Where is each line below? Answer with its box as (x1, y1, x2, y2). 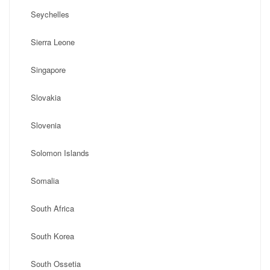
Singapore (31, 64, 66, 75)
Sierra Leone (31, 36, 75, 48)
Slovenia (31, 119, 61, 131)
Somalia (31, 175, 59, 186)
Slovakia (31, 92, 61, 103)
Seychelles (31, 8, 69, 20)
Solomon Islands (31, 147, 89, 159)
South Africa (31, 202, 74, 214)
